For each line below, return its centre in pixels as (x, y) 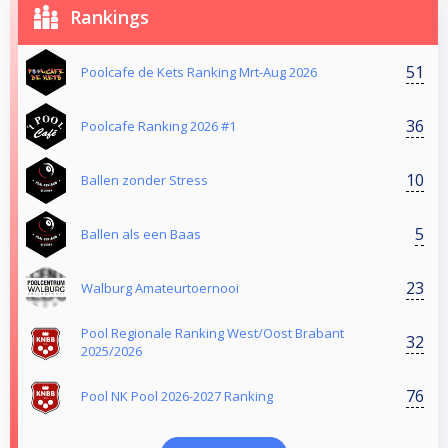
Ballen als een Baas (141, 234)
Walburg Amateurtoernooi (160, 288)
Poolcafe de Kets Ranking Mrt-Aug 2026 (199, 72)
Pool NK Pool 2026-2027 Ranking (177, 396)
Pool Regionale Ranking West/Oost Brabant (212, 333)
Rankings (109, 17)
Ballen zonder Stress (144, 180)
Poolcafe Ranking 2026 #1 (158, 126)
